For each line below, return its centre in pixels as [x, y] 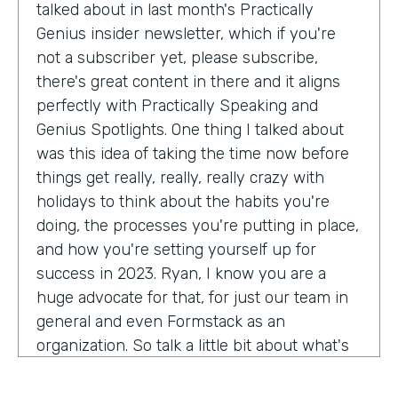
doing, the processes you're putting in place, [198, 225]
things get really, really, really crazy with [180, 177]
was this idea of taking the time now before [193, 153]
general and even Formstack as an [161, 321]
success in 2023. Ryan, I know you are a [181, 273]
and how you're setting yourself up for [176, 249]
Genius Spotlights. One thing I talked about [190, 129]
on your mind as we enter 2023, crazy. [175, 369]
